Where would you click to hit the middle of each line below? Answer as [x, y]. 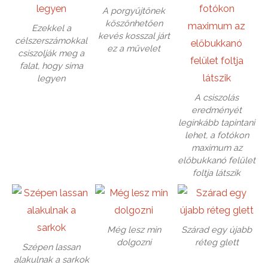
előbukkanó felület [217, 160]
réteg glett [217, 242]
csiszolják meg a [51, 53]
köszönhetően [134, 23]
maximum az [217, 148]
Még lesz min [134, 229]
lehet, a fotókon [217, 135]
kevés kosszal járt [134, 36]
